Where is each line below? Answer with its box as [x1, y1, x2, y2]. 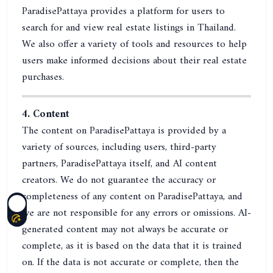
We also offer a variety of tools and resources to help [22, 35, 247, 54]
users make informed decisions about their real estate [22, 52, 247, 70]
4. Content [22, 105, 69, 124]
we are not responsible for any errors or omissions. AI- [22, 204, 251, 222]
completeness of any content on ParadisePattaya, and [22, 188, 243, 206]
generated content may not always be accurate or [22, 221, 228, 239]
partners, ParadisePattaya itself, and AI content [22, 155, 217, 173]
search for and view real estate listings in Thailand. [22, 19, 236, 37]
